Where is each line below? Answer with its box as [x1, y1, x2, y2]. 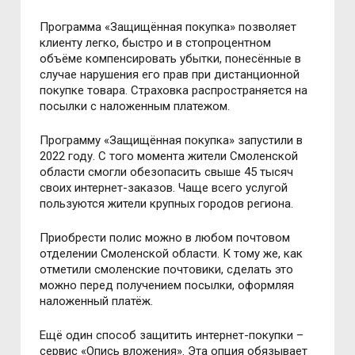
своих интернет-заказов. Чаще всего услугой [40, 181, 288, 195]
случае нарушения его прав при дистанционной [40, 67, 300, 82]
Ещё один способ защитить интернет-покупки [40, 328, 297, 342]
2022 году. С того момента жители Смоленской [40, 149, 299, 163]
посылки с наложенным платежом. [40, 99, 231, 113]
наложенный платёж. [40, 294, 154, 308]
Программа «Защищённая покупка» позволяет [40, 20, 297, 34]
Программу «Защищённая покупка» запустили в [40, 133, 303, 147]
